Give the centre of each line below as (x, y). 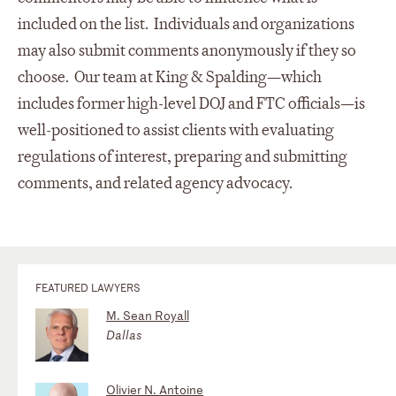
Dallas (124, 334)
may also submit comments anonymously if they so (187, 50)
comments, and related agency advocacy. (155, 183)
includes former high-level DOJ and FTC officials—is (191, 103)
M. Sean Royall (148, 315)
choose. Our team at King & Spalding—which (170, 77)
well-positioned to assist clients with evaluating (176, 130)
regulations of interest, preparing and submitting (183, 156)
